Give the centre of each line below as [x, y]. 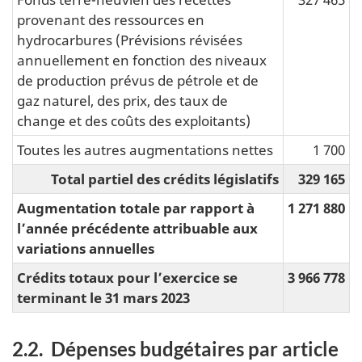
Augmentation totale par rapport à [136, 207]
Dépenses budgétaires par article [195, 348]
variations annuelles [86, 248]
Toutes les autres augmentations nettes [145, 149]
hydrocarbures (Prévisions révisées [130, 39]
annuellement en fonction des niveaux [142, 59]
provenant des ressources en [111, 19]
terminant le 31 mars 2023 [103, 297]
